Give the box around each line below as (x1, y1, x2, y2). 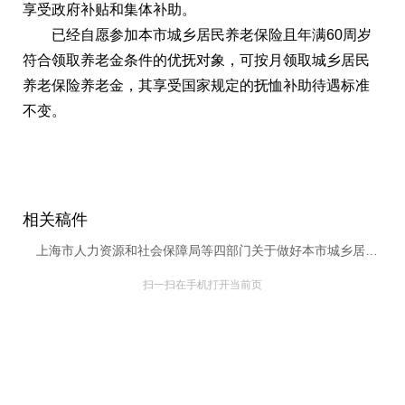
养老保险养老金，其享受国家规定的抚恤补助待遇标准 (23, 78, 370, 93)
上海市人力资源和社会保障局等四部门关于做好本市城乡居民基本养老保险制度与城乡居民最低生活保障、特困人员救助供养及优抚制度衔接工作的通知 (365, 243, 378, 258)
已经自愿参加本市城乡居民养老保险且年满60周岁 (23, 27, 372, 42)
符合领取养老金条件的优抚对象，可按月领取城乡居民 (23, 52, 370, 68)
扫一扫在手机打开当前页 (143, 278, 262, 291)
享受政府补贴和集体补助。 (23, 2, 196, 17)
